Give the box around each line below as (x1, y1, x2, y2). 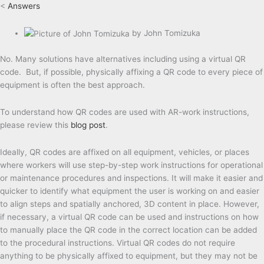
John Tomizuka (144, 28, 201, 38)
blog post (71, 120, 105, 130)
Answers (8, 1, 40, 11)
